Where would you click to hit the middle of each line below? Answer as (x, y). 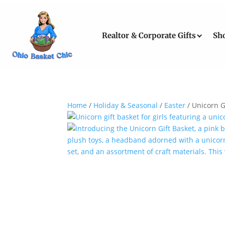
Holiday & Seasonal (126, 105)
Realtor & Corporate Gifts (149, 35)
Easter (175, 105)
